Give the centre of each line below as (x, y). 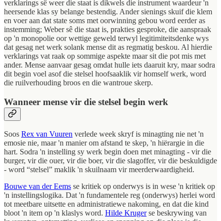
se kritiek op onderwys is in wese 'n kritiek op (143, 186)
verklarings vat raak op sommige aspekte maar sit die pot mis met (105, 56)
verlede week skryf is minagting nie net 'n (138, 134)
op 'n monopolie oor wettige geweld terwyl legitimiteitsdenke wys (106, 38)
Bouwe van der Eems (37, 186)
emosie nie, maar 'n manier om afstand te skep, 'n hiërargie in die (104, 143)
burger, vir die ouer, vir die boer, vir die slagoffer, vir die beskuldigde (110, 161)
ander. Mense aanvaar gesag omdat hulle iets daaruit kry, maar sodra (110, 65)
